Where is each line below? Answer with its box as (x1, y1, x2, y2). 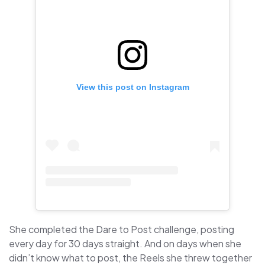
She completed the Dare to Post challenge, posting (9, 222, 234, 235)
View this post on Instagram (76, 82, 189, 92)
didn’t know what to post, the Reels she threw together (9, 251, 252, 264)
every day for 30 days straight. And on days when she (9, 237, 241, 250)
